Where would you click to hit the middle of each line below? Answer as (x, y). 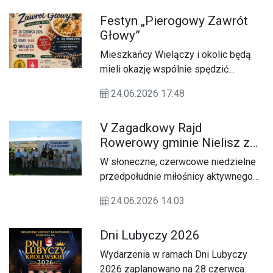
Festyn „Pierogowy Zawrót (174, 21)
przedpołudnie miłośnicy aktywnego (177, 177)
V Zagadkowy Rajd (151, 128)
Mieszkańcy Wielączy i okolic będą (176, 55)
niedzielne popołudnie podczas (167, 84)
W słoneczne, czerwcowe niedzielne (178, 162)
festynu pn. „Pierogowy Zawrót (166, 99)
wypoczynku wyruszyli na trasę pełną (179, 191)
